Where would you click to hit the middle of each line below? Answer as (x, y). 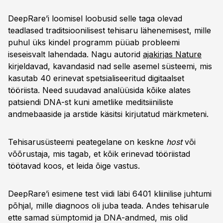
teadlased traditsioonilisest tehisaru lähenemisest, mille (110, 30)
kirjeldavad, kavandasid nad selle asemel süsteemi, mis (110, 66)
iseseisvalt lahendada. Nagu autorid (75, 54)
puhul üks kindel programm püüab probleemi (94, 42)
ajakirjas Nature (172, 54)
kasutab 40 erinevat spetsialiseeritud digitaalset (96, 78)
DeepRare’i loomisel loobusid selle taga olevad (95, 18)
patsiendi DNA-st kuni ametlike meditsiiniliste (91, 102)
